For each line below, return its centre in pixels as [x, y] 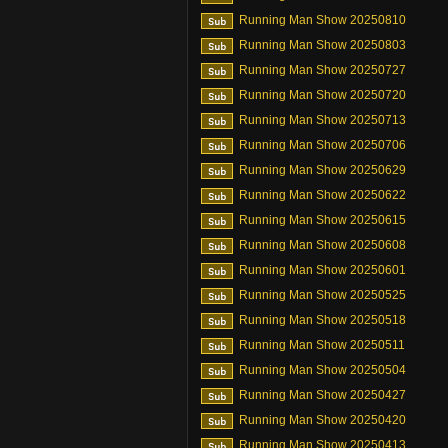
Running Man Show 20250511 [322, 345]
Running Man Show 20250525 [322, 295]
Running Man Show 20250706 [322, 145]
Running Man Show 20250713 [322, 120]
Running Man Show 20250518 [322, 320]
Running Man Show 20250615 [322, 220]
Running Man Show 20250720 [322, 95]
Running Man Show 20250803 [322, 45]
